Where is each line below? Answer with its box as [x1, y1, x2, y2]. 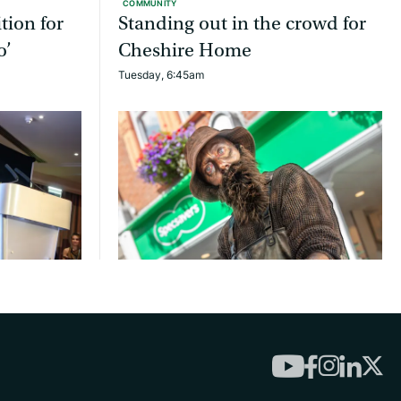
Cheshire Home [118, 39, 252, 63]
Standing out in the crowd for [118, 13, 366, 36]
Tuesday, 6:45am [118, 67, 204, 83]
